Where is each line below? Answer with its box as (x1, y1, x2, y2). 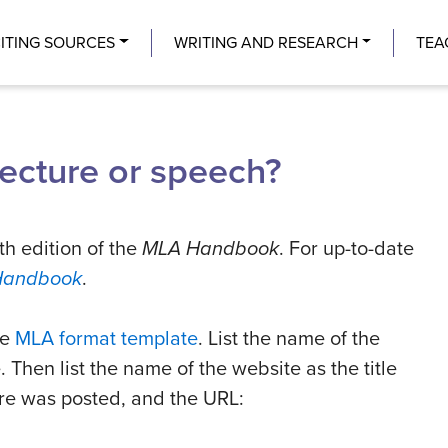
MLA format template (15, 327, 198, 352)
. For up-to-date (279, 237, 414, 262)
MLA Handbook (142, 237, 279, 262)
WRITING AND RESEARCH (173, 32, 358, 53)
